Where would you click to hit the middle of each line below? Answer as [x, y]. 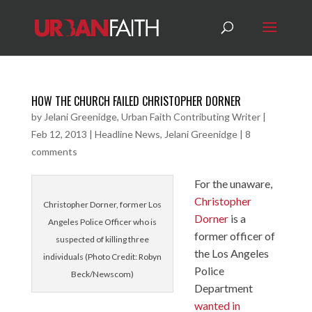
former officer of [234, 236]
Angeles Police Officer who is [102, 222]
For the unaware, [233, 184]
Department [223, 288]
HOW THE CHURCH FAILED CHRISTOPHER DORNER [136, 101]
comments [54, 151]
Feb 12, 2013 [59, 134]
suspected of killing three [102, 239]
